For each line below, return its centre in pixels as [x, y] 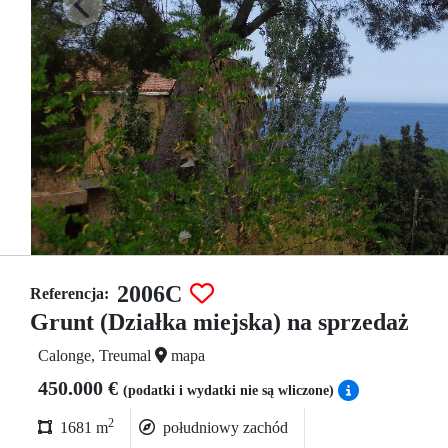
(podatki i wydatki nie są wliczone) [230, 390]
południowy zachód [225, 427]
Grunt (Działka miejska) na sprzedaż [219, 322]
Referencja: [69, 293]
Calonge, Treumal [96, 355]
